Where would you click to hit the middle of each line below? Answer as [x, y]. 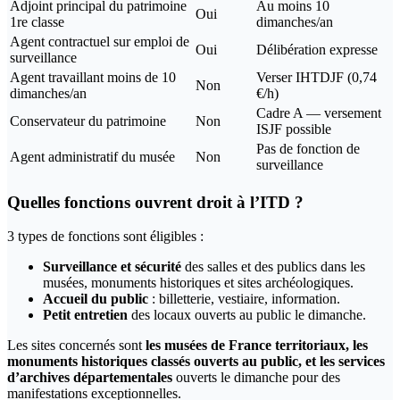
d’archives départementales [90, 378]
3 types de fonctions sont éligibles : [105, 237]
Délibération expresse [317, 50]
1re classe [37, 22]
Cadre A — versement [319, 113]
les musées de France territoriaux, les [257, 346]
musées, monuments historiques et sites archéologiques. [198, 283]
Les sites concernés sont [76, 346]
